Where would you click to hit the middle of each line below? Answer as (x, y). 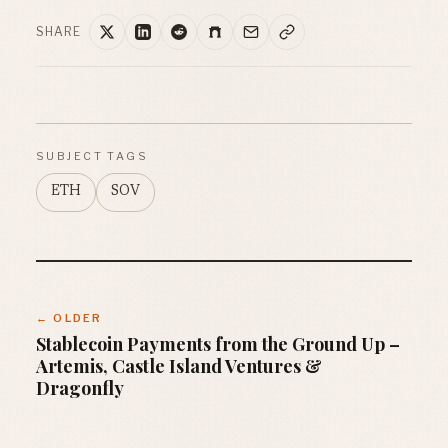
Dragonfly (80, 387)
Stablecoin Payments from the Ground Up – (218, 343)
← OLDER (69, 317)
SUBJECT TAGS (92, 155)
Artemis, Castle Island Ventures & (179, 365)
